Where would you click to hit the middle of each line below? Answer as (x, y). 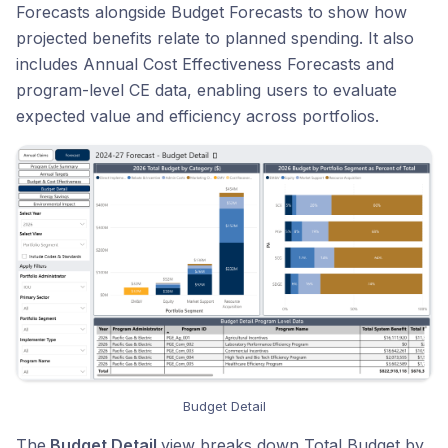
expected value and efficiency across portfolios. (197, 116)
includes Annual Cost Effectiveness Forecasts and (205, 64)
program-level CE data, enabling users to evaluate (206, 90)
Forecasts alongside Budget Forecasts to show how (211, 12)
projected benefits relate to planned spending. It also (215, 38)
